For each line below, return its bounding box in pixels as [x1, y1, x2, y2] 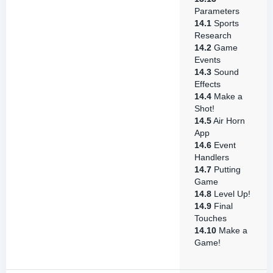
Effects [194, 79, 221, 89]
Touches [194, 213, 227, 223]
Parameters [194, 6, 239, 16]
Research [194, 30, 232, 40]
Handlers [194, 152, 229, 162]
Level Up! [211, 189, 250, 199]
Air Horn [211, 116, 245, 126]
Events [194, 55, 221, 65]
